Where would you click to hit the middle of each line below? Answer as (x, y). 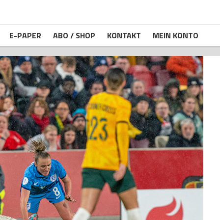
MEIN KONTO (176, 35)
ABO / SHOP (74, 35)
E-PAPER (25, 35)
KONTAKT (124, 35)
